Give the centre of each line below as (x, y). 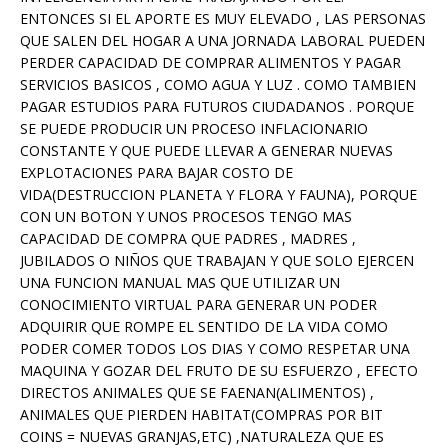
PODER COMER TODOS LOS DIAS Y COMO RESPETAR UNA (215, 348)
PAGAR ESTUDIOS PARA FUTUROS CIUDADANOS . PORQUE (217, 106)
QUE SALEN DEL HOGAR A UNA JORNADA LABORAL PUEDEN (222, 40)
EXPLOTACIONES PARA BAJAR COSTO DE (156, 172)
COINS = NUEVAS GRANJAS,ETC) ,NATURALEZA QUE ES (202, 436)
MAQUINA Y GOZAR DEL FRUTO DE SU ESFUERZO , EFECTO (219, 370)
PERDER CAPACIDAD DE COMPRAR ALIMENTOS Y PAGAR (210, 62)
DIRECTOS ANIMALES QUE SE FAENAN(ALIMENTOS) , (197, 392)
